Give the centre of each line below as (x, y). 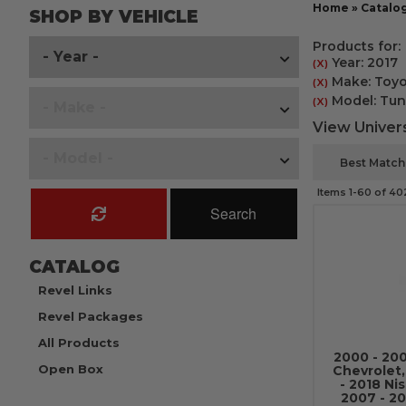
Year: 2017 (362, 63)
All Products (79, 343)
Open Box (71, 369)
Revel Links (75, 290)
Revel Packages (91, 316)
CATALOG (74, 267)
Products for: (356, 46)
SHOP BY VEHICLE (114, 17)
